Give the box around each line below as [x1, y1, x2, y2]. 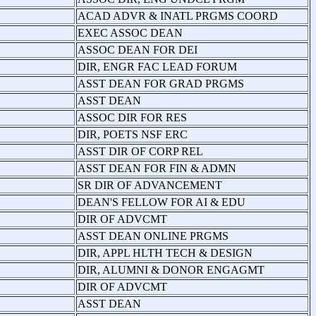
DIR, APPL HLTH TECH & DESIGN [78, 246, 253, 259]
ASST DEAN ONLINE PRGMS [78, 229, 229, 242]
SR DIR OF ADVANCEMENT [78, 178, 222, 191]
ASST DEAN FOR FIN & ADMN [78, 162, 236, 174]
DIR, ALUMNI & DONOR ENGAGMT [78, 263, 265, 276]
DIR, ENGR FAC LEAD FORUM [78, 60, 237, 73]
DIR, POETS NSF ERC [78, 128, 188, 140]
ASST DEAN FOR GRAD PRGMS [78, 77, 244, 90]
